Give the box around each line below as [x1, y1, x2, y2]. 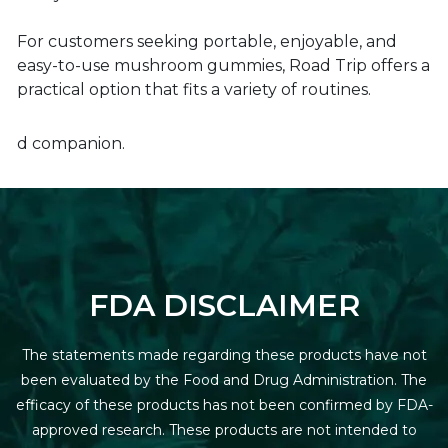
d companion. [17, 134, 125, 153]
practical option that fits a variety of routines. [17, 80, 371, 99]
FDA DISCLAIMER [88, 287, 360, 324]
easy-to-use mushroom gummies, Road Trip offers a [17, 56, 430, 75]
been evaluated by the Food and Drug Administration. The [21, 371, 427, 389]
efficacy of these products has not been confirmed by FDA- [15, 396, 433, 414]
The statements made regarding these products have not [21, 346, 427, 364]
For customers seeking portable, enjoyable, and [17, 32, 397, 51]
